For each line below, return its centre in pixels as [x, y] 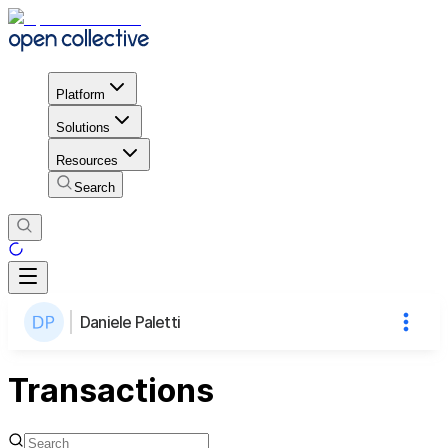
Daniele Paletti [130, 321]
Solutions [83, 127]
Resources [87, 160]
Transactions [111, 391]
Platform [80, 94]
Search [94, 187]
